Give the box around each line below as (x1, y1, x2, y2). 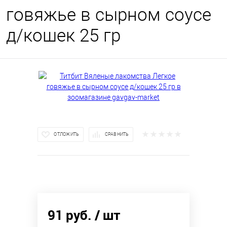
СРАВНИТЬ (104, 132, 129, 137)
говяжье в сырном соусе (6, 5, 211, 25)
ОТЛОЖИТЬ (54, 132, 80, 137)
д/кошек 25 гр (6, 25, 121, 46)
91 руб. (48, 205, 92, 224)
